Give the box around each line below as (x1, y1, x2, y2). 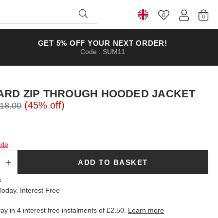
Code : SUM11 (80, 48, 125, 55)
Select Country (137, 16, 211, 29)
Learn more (128, 206, 164, 214)
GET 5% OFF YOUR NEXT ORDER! (37, 39, 167, 47)
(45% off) (24, 100, 65, 110)
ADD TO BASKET (78, 158, 148, 166)
